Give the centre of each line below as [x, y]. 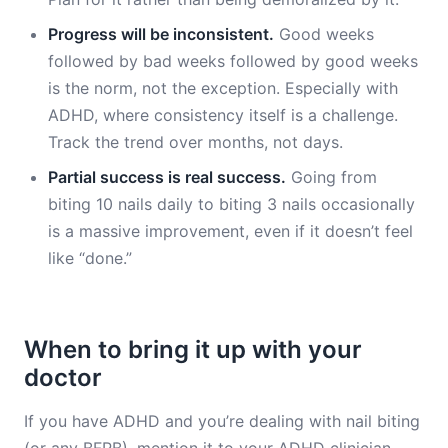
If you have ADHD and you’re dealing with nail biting [222, 421]
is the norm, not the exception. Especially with [223, 88]
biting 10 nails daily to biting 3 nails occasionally [231, 204]
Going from [331, 177]
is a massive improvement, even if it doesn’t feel [230, 231]
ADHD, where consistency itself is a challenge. [223, 115]
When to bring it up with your [193, 349]
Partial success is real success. [167, 177]
